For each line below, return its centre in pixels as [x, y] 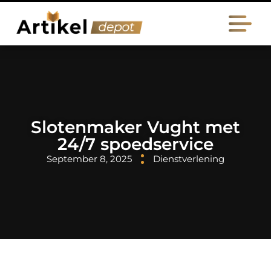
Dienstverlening [189, 159]
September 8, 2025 [89, 159]
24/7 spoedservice [135, 144]
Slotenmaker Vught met [135, 127]
